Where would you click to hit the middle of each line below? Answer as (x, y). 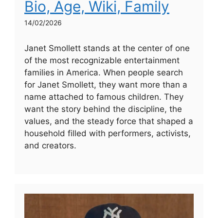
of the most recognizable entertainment (102, 61)
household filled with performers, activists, (108, 134)
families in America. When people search (104, 73)
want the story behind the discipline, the (103, 109)
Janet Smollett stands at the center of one (107, 48)
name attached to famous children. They (104, 97)
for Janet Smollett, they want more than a (106, 85)
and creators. (50, 146)
